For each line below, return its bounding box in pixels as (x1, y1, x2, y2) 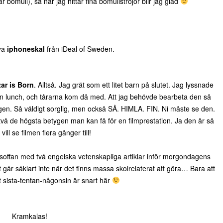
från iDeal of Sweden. (45, 44, 114, 54)
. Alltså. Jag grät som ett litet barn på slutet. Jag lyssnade (34, 80, 214, 90)
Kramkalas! (11, 211, 47, 221)
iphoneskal (7, 44, 45, 54)
